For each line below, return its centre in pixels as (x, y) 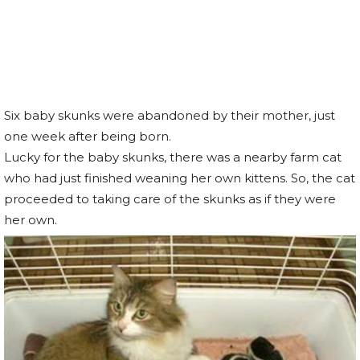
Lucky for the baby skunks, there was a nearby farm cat (173, 157)
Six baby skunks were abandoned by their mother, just (170, 115)
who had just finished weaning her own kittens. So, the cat (180, 178)
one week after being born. (88, 136)
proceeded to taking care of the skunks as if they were (170, 199)
